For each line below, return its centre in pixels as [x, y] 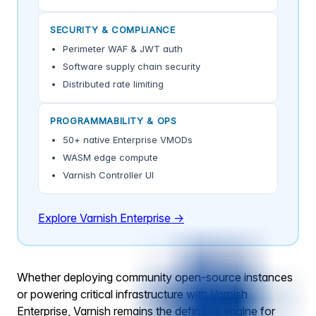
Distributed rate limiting [113, 84]
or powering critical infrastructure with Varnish [132, 294]
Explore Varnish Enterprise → [111, 218]
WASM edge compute [110, 158]
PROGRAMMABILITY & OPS [114, 121]
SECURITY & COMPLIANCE [113, 30]
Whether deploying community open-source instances [155, 278]
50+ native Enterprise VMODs [128, 140]
